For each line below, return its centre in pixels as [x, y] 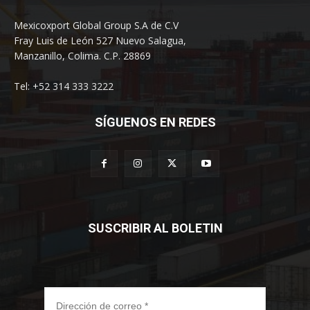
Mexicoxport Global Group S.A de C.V [96, 25]
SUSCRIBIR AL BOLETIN [155, 228]
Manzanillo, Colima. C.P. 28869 [82, 55]
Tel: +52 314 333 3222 [64, 86]
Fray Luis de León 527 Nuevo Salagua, [100, 40]
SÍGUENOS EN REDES [155, 122]
